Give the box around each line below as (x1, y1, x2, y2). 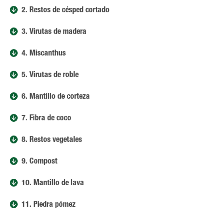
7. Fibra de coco (22, 115, 71, 123)
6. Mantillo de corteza (22, 93, 90, 101)
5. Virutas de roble (22, 72, 79, 80)
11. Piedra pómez (22, 201, 76, 209)
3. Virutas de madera (22, 28, 86, 36)
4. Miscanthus (22, 50, 66, 58)
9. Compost (22, 158, 57, 166)
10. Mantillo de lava (22, 180, 84, 188)
